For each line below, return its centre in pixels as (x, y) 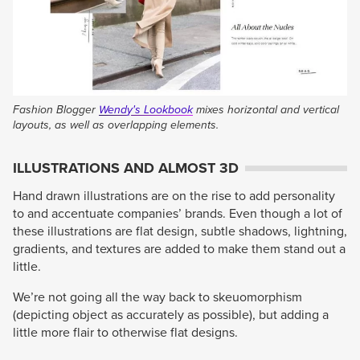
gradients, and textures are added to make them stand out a (179, 249)
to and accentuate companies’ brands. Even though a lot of (178, 213)
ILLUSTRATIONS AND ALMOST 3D (126, 168)
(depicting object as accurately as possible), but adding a (171, 315)
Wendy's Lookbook (146, 109)
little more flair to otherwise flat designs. (125, 332)
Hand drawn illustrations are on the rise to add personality (174, 196)
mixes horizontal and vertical (266, 109)
